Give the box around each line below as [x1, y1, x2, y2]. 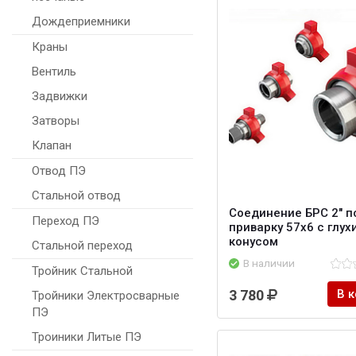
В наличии [243, 257, 295, 270]
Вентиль [32, 64, 76, 79]
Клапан [32, 138, 72, 153]
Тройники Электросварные [32, 288, 180, 304]
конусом [229, 234, 278, 250]
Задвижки [32, 89, 87, 104]
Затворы [32, 114, 79, 129]
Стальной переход [32, 238, 133, 253]
